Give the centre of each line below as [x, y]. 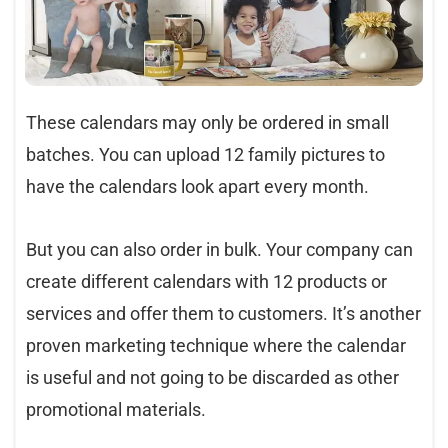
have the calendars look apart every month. [197, 187]
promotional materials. [116, 410]
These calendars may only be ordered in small [207, 123]
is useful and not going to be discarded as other [212, 378]
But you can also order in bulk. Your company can [219, 250]
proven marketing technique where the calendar [216, 346]
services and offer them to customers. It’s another [223, 314]
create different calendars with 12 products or [206, 282]
